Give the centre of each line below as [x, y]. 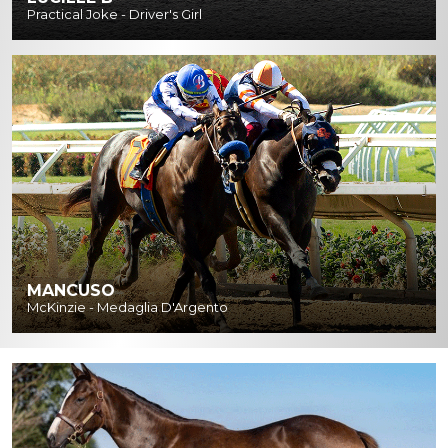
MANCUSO [71, 290]
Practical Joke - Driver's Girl [114, 14]
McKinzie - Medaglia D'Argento [127, 306]
